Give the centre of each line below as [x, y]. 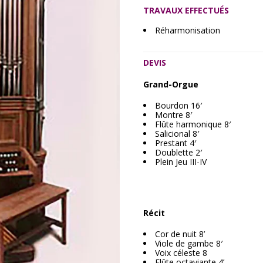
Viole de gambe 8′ [189, 243]
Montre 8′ [173, 115]
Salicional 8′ [177, 134]
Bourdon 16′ [178, 105]
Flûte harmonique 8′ [193, 124]
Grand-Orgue [171, 84]
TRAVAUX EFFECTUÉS [186, 10]
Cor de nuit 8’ [180, 234]
